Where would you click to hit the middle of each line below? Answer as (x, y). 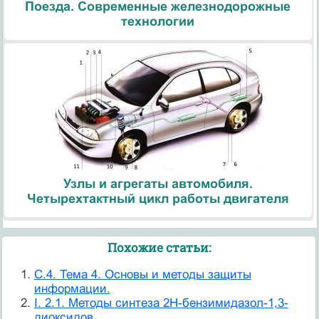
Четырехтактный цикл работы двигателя (158, 198)
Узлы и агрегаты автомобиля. (158, 183)
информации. (72, 289)
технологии (158, 21)
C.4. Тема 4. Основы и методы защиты (142, 275)
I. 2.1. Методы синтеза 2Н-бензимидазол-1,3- (161, 303)
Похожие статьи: (159, 248)
